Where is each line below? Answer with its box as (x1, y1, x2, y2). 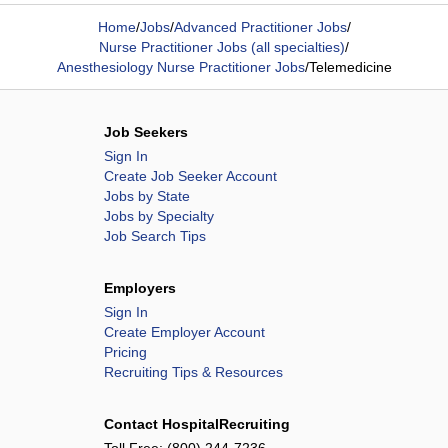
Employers (104, 280, 176, 296)
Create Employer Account (104, 324, 265, 340)
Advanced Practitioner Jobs (173, 19, 347, 35)
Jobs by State (104, 188, 190, 204)
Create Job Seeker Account (104, 168, 277, 184)
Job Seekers (104, 124, 188, 140)
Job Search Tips (104, 228, 206, 244)
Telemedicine (308, 59, 392, 75)
